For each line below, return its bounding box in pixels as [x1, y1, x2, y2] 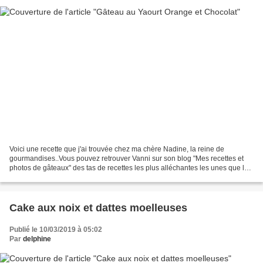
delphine [23, 235, 51, 244]
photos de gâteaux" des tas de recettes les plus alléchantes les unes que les [9, 164, 252, 173]
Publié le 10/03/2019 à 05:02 [9, 225, 102, 234]
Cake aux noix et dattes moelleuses [9, 202, 187, 214]
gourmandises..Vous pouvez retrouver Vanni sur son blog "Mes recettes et [9, 154, 244, 163]
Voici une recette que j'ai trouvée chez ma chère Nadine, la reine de [9, 145, 224, 154]
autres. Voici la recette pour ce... [9, 173, 110, 182]
